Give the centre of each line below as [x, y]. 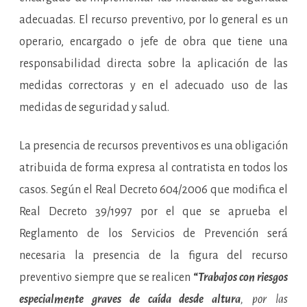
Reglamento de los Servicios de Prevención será [153, 234]
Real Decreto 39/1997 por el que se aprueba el [153, 212]
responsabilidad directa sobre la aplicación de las [153, 64]
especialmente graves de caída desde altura [130, 299]
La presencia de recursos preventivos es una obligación [153, 146]
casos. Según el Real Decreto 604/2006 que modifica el [153, 190]
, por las [265, 299]
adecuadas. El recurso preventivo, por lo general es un [153, 20]
